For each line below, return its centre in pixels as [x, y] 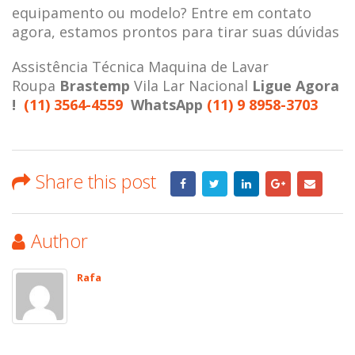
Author [59, 240]
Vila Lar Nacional [191, 85]
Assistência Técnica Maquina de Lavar [140, 66]
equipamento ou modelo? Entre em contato [162, 12]
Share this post [96, 181]
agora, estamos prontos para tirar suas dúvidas [176, 31]
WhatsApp [169, 104]
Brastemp [95, 85]
